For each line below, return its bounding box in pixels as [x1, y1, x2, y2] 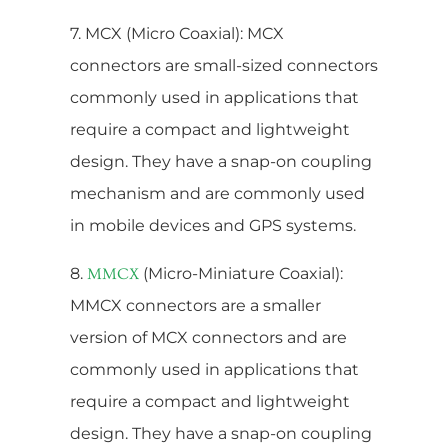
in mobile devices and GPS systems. [70, 215, 356, 235]
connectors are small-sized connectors [70, 55, 378, 75]
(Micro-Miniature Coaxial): [143, 263, 343, 283]
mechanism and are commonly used [70, 183, 365, 203]
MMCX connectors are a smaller [70, 295, 321, 315]
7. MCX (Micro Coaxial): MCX [70, 23, 284, 43]
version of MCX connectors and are [70, 327, 347, 347]
